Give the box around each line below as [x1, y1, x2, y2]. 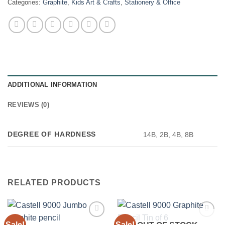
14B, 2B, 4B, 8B [143, 130, 194, 139]
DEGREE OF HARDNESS [8, 130, 96, 138]
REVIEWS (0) [8, 100, 49, 108]
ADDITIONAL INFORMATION [8, 80, 97, 88]
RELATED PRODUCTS [8, 178, 101, 187]
